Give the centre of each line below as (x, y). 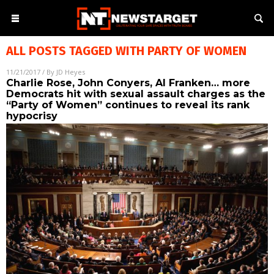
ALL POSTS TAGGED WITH (77, 51)
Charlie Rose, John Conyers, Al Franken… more (128, 83)
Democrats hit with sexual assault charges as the (136, 94)
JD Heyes (71, 72)
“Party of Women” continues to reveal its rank (128, 105)
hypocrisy (32, 116)
